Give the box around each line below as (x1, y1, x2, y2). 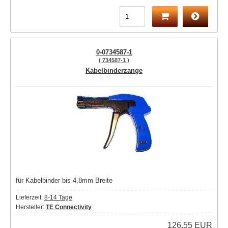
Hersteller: (16, 204, 46, 211)
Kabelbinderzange (85, 67, 142, 74)
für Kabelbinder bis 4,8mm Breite (16, 177, 112, 184)
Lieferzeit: (16, 194, 44, 201)
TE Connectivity (46, 204, 92, 211)
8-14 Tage (44, 194, 72, 201)
